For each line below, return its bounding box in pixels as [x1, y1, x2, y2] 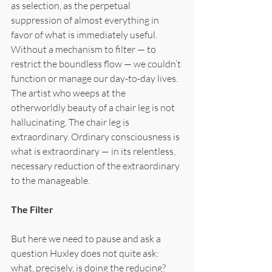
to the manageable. [11, 174, 90, 186]
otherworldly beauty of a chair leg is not [11, 101, 177, 114]
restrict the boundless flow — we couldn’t [11, 57, 183, 70]
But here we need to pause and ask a [11, 232, 163, 245]
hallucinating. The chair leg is [11, 115, 131, 128]
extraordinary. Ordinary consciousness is [11, 130, 182, 143]
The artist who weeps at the [11, 86, 127, 99]
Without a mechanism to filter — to [11, 42, 158, 55]
